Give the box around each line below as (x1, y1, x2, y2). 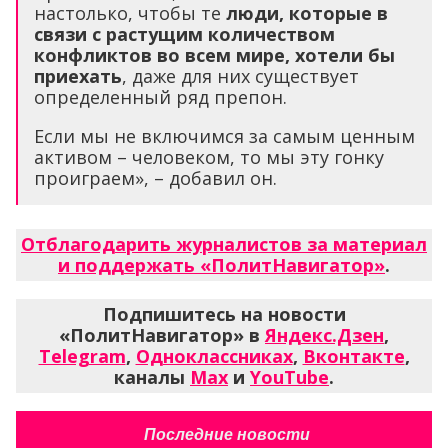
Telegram (38, 343, 126, 368)
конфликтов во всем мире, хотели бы (34, 42, 395, 67)
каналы (114, 364, 190, 389)
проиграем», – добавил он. (34, 165, 277, 190)
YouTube (250, 364, 329, 389)
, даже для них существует (122, 63, 359, 88)
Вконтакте (302, 343, 405, 368)
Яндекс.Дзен (265, 322, 384, 347)
